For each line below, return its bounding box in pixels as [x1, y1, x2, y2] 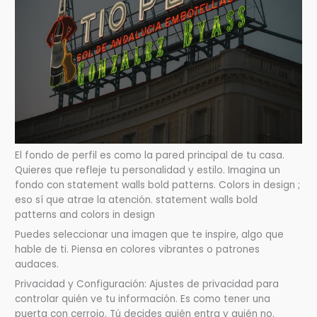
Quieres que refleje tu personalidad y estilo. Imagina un [15, 163, 281, 178]
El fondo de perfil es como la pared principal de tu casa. [15, 149, 285, 163]
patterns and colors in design [15, 208, 156, 222]
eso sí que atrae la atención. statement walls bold [15, 193, 258, 207]
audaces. [15, 258, 59, 272]
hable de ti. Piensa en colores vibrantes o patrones [15, 243, 260, 257]
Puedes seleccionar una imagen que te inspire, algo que [15, 228, 284, 242]
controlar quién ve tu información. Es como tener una [15, 292, 271, 306]
